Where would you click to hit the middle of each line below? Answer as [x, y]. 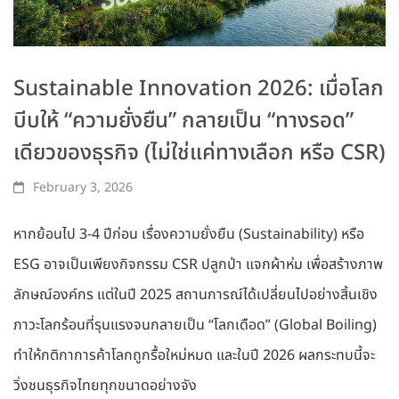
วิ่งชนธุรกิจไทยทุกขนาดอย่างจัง [105, 386]
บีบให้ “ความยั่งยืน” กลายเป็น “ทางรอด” [183, 122]
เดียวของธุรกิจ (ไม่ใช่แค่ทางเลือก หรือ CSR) [199, 154]
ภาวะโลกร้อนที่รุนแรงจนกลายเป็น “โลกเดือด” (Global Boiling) [195, 326]
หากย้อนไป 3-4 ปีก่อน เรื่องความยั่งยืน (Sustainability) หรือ [189, 235]
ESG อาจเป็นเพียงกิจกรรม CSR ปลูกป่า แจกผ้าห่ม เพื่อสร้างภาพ [198, 265]
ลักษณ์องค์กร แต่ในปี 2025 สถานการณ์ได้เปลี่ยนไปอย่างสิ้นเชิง [195, 295]
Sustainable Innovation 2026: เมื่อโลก [199, 90]
